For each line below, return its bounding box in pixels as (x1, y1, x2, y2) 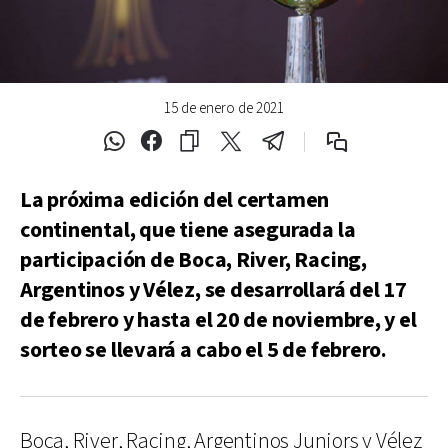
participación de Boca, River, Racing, (20, 246, 367, 275)
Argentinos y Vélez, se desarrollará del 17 (20, 276, 407, 305)
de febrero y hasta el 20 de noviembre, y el (20, 306, 417, 335)
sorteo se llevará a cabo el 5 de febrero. (20, 336, 387, 365)
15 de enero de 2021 (164, 99, 284, 118)
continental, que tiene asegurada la (20, 216, 356, 245)
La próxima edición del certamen (20, 186, 330, 215)
